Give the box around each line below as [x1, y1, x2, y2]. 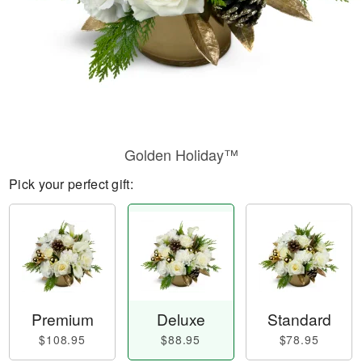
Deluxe [156, 308, 205, 330]
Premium [31, 308, 94, 330]
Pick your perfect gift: [9, 175, 133, 193]
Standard [267, 308, 331, 330]
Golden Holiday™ [124, 144, 238, 165]
